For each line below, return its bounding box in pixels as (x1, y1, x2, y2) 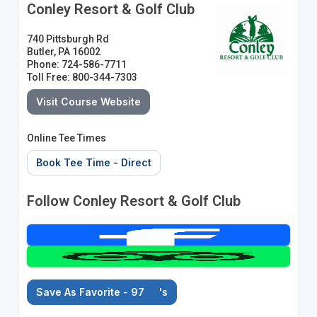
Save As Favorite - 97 (35, 285, 147, 298)
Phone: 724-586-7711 (26, 58, 127, 70)
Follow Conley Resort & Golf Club (26, 192, 241, 209)
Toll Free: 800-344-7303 (26, 71, 137, 83)
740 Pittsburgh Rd (26, 33, 109, 45)
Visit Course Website (35, 95, 141, 108)
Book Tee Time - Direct (35, 156, 151, 168)
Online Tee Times (26, 132, 106, 144)
